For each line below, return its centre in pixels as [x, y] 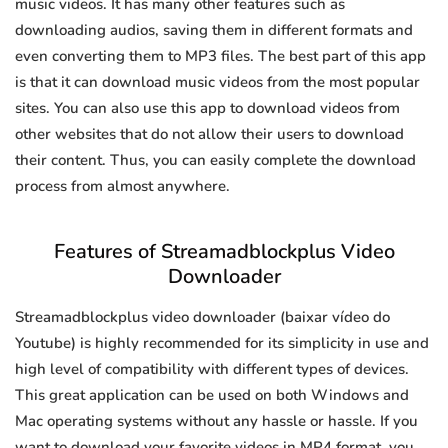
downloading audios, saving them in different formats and [214, 30]
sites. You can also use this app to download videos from [207, 108]
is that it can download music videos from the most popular [217, 82]
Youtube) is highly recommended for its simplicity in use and [222, 343]
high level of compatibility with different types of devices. [212, 369]
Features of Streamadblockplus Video [224, 252]
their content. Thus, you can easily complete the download [215, 160]
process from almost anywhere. [122, 186]
